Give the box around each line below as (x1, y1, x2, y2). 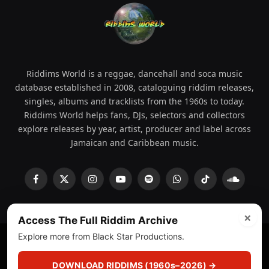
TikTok (204, 179, 230, 190)
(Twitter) (63, 192, 96, 202)
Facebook (35, 179, 74, 190)
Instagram (91, 179, 131, 190)
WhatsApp (176, 179, 217, 190)
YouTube (119, 179, 153, 190)
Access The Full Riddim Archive (18, 214, 178, 226)
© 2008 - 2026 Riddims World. (23, 247, 139, 258)
